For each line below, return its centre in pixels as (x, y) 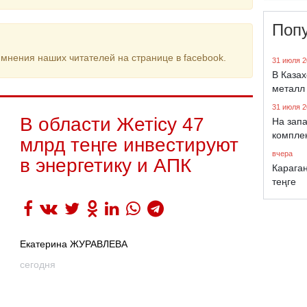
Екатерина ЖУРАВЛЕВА (74, 244)
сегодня (38, 265)
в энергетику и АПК (106, 165)
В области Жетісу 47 (112, 124)
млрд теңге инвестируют (129, 145)
